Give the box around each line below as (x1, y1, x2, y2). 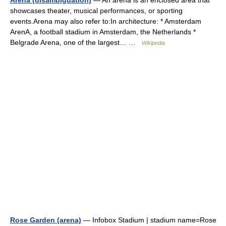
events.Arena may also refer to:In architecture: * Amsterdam (10, 17, 201, 25)
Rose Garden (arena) (10, 216, 81, 224)
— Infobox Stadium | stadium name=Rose (81, 216, 216, 224)
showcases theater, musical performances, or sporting (10, 7, 183, 15)
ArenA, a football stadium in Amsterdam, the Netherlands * (10, 28, 196, 36)
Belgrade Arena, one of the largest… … (10, 38, 142, 46)
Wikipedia (142, 40, 165, 46)
